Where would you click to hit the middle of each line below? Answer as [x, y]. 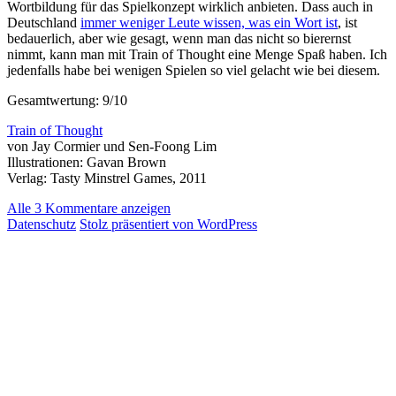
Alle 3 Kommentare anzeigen [89, 209]
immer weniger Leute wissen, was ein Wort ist [209, 23]
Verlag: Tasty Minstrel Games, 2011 [107, 179]
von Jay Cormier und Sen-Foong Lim [112, 147]
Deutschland [44, 23]
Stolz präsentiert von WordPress [168, 225]
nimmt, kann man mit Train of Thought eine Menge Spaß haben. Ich [197, 55]
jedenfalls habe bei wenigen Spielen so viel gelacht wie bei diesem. [194, 71]
